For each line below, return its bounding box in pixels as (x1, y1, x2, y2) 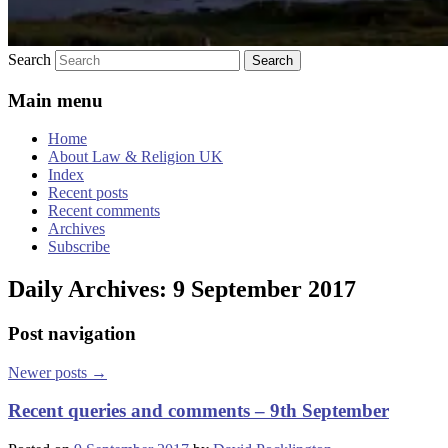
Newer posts (8, 363, 91, 381)
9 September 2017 (173, 276, 356, 303)
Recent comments (48, 202, 160, 220)
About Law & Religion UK (48, 148, 223, 166)
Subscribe (48, 238, 110, 256)
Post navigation (8, 323, 136, 345)
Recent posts (48, 184, 128, 202)
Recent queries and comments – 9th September (8, 400, 389, 422)
